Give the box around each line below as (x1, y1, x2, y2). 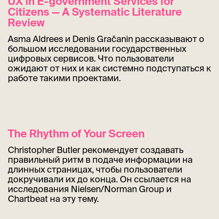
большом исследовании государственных (8, 44, 186, 54)
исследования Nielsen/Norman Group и (8, 184, 172, 195)
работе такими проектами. (8, 73, 121, 84)
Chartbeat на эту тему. (8, 194, 99, 204)
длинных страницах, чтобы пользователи (8, 164, 182, 175)
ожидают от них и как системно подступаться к (8, 63, 211, 74)
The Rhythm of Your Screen (8, 127, 145, 140)
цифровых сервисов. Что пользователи (8, 53, 174, 64)
